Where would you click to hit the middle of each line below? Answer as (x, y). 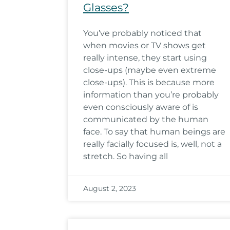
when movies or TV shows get (145, 45)
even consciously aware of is (141, 107)
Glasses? (106, 7)
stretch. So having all (126, 156)
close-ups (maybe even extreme (150, 70)
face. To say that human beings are (154, 132)
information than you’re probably (151, 95)
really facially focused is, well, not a (152, 144)
